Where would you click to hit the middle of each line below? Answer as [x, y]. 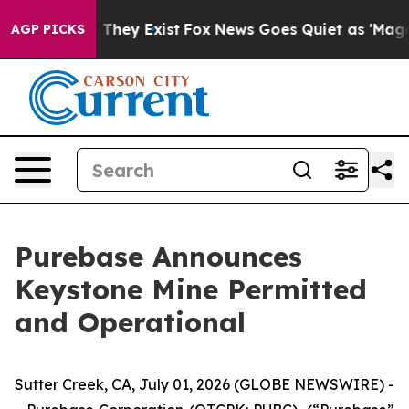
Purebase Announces [158, 257]
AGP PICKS [48, 29]
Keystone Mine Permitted [191, 289]
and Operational [130, 322]
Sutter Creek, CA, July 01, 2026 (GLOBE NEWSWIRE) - [204, 384]
